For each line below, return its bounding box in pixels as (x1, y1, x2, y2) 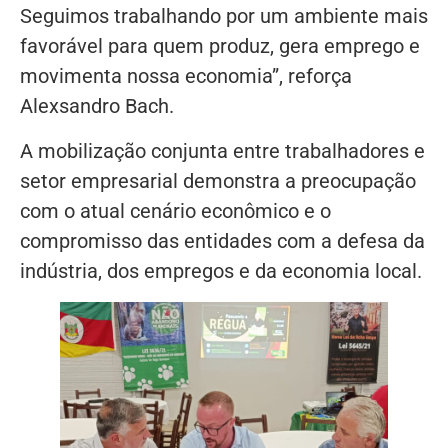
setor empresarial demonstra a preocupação (20, 168, 416, 193)
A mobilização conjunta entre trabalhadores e (20, 138, 425, 163)
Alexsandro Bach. (20, 94, 174, 119)
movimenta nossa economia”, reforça (20, 64, 352, 89)
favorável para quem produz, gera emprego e (20, 34, 420, 59)
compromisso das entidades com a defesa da (20, 228, 425, 253)
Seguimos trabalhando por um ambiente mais (20, 4, 428, 29)
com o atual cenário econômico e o (20, 198, 331, 223)
